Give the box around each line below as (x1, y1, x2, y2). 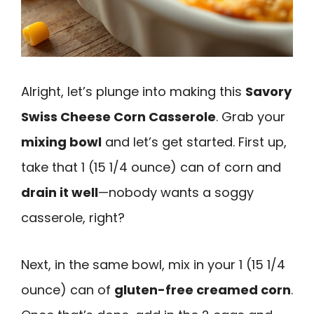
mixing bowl (21, 132, 102, 151)
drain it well (21, 183, 98, 201)
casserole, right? (21, 208, 125, 226)
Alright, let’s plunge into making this (21, 82, 245, 100)
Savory (245, 82, 292, 100)
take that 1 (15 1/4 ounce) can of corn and (21, 158, 281, 176)
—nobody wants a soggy (98, 183, 254, 201)
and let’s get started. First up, (102, 132, 287, 151)
